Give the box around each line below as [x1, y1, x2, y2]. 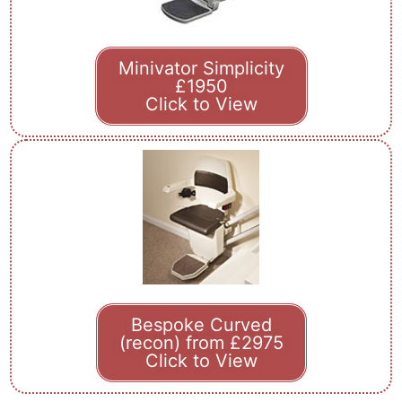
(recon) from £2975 [118, 331, 284, 354]
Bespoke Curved [130, 313, 272, 336]
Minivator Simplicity [118, 57, 284, 79]
